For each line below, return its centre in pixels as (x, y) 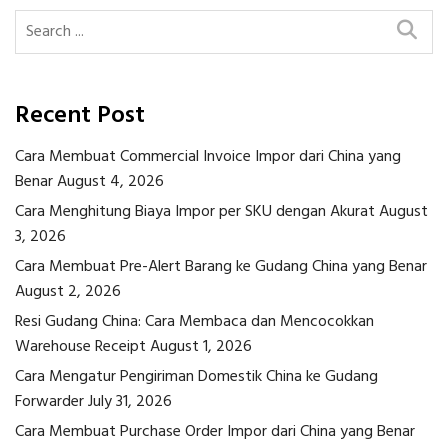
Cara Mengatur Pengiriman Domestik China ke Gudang (196, 377)
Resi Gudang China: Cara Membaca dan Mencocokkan (194, 322)
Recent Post (80, 116)
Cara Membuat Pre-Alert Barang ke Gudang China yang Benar (221, 267)
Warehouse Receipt (80, 347)
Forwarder (49, 402)
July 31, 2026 (130, 402)
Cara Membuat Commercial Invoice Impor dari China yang (208, 157)
